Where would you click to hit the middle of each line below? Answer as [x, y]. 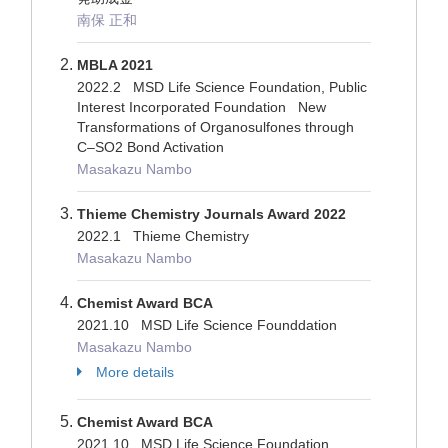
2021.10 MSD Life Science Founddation [211, 325]
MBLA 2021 [115, 65]
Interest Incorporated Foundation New [201, 107]
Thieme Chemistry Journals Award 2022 [211, 214]
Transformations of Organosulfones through [215, 127]
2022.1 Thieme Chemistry [167, 236]
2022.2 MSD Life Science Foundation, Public [222, 87]
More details [135, 372]
